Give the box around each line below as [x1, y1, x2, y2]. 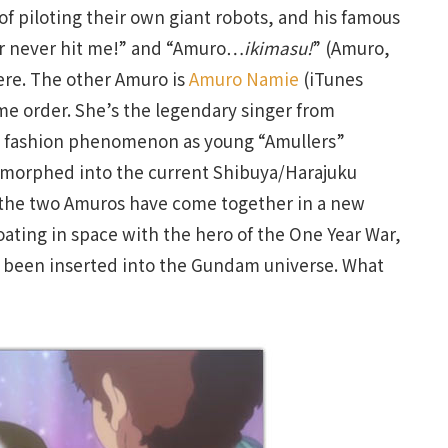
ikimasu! [244, 35, 312, 60]
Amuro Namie [189, 66, 299, 91]
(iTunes [299, 66, 363, 91]
